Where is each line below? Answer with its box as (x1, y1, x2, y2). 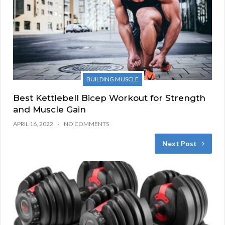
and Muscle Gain (13, 104, 86, 115)
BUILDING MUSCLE (86, 75, 139, 83)
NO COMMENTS (64, 120, 109, 128)
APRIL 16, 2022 (13, 120, 53, 128)
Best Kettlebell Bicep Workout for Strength (13, 92, 205, 103)
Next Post (162, 139, 197, 148)
